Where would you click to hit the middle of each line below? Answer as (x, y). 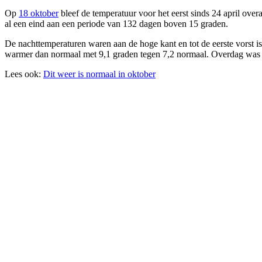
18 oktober (39, 13)
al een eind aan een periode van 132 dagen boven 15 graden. (116, 23)
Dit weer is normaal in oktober (99, 74)
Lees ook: (24, 74)
